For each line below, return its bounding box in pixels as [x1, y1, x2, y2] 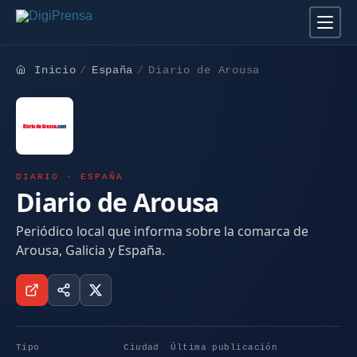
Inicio [34, 64, 76, 76]
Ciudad [124, 342, 159, 352]
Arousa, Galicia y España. [16, 241, 165, 259]
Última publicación [171, 342, 278, 352]
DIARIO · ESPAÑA [16, 172, 124, 182]
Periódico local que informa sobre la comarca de [16, 222, 308, 240]
